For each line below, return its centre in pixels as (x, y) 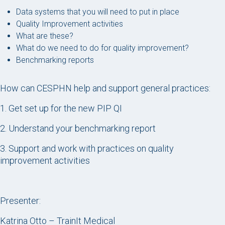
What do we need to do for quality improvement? (102, 48)
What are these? (45, 36)
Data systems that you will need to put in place (98, 12)
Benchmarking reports (55, 60)
